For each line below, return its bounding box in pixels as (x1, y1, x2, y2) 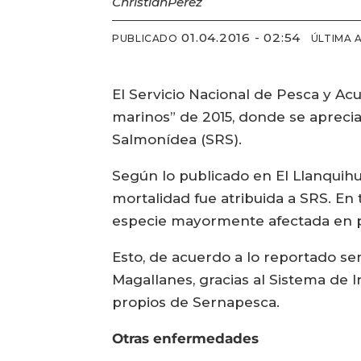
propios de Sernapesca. (112, 294, 280, 311)
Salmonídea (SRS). (112, 131, 243, 148)
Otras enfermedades (112, 330, 259, 347)
